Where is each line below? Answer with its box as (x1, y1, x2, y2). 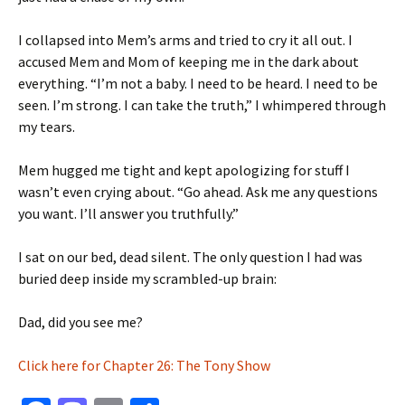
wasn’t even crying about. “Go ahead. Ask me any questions (18, 183, 378, 201)
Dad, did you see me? (18, 313, 143, 331)
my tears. (18, 118, 75, 136)
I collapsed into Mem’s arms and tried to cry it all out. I (18, 31, 353, 49)
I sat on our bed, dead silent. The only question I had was (18, 248, 363, 266)
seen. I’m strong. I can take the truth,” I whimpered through (18, 96, 386, 114)
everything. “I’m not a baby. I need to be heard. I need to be (18, 74, 378, 92)
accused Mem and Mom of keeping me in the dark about (18, 52, 359, 71)
